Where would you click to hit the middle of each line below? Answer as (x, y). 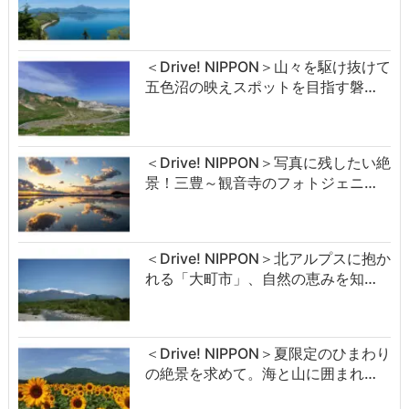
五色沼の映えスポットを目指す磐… (260, 86)
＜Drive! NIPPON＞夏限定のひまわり (267, 354)
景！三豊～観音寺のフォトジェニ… (260, 182)
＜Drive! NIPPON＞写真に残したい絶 (267, 162)
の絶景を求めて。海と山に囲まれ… (260, 374)
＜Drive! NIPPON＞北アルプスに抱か (267, 258)
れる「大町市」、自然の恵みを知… (260, 278)
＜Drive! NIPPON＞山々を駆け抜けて (267, 66)
